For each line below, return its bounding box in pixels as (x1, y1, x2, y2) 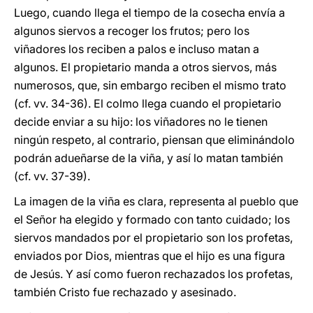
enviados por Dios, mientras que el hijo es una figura (14, 249, 285, 263)
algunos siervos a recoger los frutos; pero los (14, 24, 249, 38)
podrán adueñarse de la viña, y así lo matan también (14, 151, 283, 165)
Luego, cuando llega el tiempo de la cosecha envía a (14, 6, 285, 20)
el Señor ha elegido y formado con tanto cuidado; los (14, 212, 290, 226)
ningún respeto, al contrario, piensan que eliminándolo (14, 133, 295, 147)
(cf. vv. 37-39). (14, 169, 90, 183)
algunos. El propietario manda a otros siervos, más (14, 60, 277, 74)
